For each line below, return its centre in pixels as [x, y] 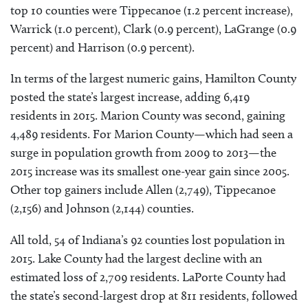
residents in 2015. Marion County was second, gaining [148, 116]
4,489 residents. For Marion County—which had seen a [152, 134]
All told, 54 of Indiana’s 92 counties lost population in [147, 240]
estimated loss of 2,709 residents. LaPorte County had [148, 277]
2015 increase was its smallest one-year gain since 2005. [150, 172]
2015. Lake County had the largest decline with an [136, 258]
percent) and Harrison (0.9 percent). [102, 48]
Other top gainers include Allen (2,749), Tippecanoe [143, 190]
